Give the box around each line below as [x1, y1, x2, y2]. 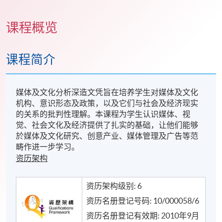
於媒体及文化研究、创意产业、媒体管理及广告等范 [16, 131, 199, 141]
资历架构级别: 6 [86, 181, 142, 191]
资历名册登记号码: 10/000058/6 [86, 196, 200, 206]
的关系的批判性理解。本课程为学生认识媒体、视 [16, 110, 191, 119]
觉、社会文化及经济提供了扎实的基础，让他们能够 [16, 120, 199, 130]
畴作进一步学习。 [16, 142, 80, 152]
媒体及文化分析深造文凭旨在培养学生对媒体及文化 [16, 88, 199, 97]
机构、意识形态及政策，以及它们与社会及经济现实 [16, 99, 199, 108]
